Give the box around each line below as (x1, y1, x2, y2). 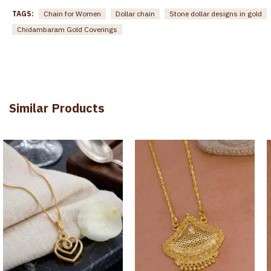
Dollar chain (116, 8, 155, 18)
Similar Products (9, 99, 105, 116)
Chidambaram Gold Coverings (17, 24, 117, 34)
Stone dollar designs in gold (169, 8, 262, 18)
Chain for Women (44, 8, 101, 18)
